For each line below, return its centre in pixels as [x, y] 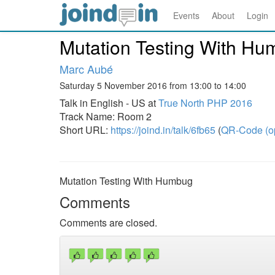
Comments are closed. [108, 223]
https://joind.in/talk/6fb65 [163, 130]
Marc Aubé [86, 69]
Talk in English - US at [109, 103]
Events [186, 15]
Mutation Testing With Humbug [126, 181]
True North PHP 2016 [205, 103]
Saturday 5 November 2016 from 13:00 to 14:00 [153, 85]
